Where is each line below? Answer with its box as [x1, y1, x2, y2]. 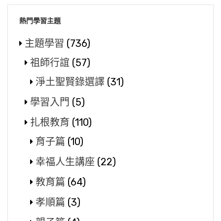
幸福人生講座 [36, 155, 95, 168]
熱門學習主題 [19, 15, 61, 26]
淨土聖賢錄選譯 [36, 75, 105, 88]
